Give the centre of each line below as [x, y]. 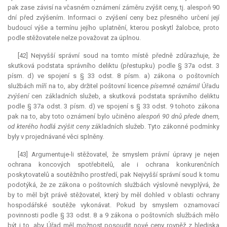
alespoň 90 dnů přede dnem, [178, 117]
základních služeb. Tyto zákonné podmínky [155, 127]
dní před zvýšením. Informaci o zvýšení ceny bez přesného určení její [113, 18]
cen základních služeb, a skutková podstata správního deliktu [124, 96]
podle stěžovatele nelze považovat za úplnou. [74, 38]
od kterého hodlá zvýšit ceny [49, 127]
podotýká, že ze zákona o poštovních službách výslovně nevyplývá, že [113, 185]
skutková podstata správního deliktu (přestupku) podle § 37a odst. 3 [113, 66]
